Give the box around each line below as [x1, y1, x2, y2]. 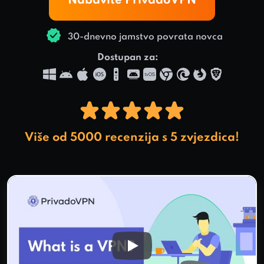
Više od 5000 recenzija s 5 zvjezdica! [25, 132, 239, 144]
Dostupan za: [97, 53, 159, 62]
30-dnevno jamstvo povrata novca [65, 32, 223, 42]
